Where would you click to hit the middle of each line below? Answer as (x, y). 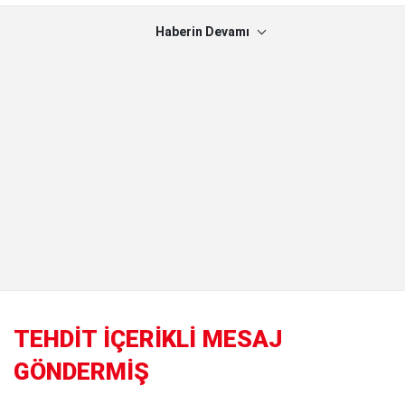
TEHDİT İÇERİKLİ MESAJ (148, 339)
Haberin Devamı (202, 31)
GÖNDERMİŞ (81, 371)
